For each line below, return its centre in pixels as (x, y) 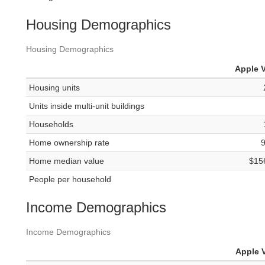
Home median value (67, 161)
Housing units (54, 88)
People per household (70, 180)
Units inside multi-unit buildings (87, 106)
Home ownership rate (69, 143)
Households (51, 125)
